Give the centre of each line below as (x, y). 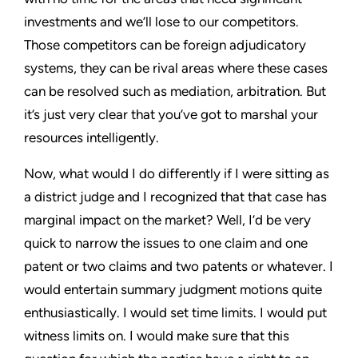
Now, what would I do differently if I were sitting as (177, 173)
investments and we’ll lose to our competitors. (161, 22)
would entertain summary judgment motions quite (173, 289)
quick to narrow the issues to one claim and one (166, 243)
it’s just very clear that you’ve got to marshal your (171, 114)
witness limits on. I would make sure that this (157, 336)
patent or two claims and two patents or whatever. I (179, 266)
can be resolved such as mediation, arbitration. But (175, 91)
